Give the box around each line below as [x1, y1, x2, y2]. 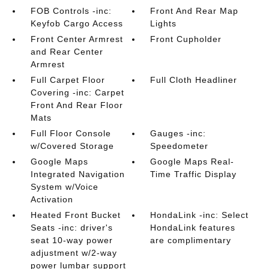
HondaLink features [150, 223, 236, 232]
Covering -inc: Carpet [30, 88, 124, 97]
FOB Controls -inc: [30, 6, 112, 16]
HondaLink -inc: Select [150, 210, 249, 220]
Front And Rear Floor [30, 100, 123, 110]
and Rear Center [30, 47, 103, 56]
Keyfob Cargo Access [30, 19, 123, 28]
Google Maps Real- [150, 157, 235, 166]
